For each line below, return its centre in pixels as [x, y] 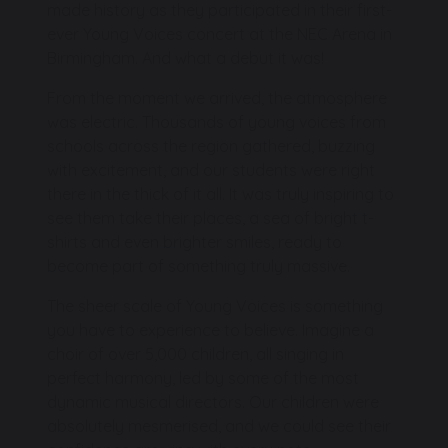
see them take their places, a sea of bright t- [210, 217]
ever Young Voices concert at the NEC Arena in [219, 33]
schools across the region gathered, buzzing [211, 145]
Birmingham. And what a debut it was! [185, 57]
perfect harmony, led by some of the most [203, 377]
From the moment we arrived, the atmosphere [217, 97]
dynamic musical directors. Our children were [213, 401]
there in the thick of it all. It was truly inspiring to [220, 193]
